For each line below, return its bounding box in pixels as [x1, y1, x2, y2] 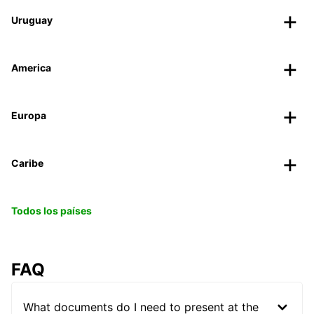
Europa [11, 109, 46, 121]
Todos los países [11, 204, 92, 217]
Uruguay [11, 13, 53, 26]
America [11, 61, 51, 74]
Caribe [11, 156, 43, 169]
